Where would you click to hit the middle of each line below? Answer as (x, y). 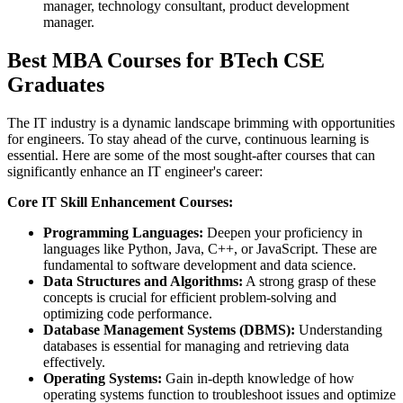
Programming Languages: (125, 233)
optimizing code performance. (131, 314)
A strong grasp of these (309, 282)
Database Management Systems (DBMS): (171, 330)
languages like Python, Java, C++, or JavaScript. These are (210, 249)
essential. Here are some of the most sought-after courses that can (191, 156)
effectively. (78, 363)
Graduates (56, 85)
